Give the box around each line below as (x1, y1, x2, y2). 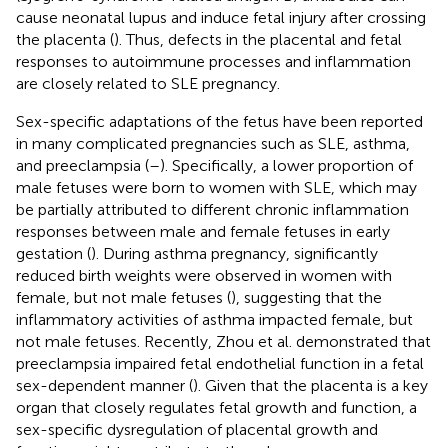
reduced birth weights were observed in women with (16, 265, 392, 285)
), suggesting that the (231, 287, 382, 307)
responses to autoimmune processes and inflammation (16, 51, 411, 71)
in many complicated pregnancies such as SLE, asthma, (16, 133, 410, 153)
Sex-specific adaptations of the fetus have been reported (16, 111, 423, 131)
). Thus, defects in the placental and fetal (114, 29, 402, 49)
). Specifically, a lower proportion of (160, 155, 413, 175)
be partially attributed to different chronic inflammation (16, 199, 409, 219)
